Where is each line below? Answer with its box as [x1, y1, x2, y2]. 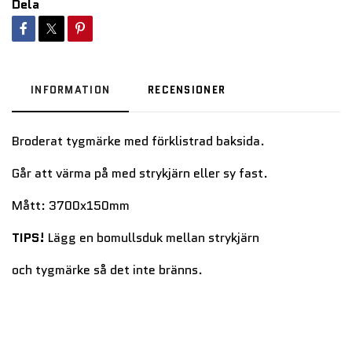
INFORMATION [31, 82, 111, 97]
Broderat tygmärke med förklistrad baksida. [12, 131, 265, 150]
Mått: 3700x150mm [12, 196, 130, 214]
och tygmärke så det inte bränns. [12, 260, 206, 279]
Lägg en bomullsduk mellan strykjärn [48, 228, 259, 247]
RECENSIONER [148, 82, 226, 97]
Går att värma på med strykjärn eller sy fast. [12, 163, 271, 182]
